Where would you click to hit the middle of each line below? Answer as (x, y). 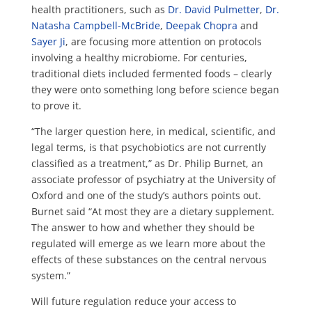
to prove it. (56, 105)
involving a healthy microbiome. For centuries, (139, 57)
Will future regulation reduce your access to (133, 301)
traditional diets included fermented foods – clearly (151, 73)
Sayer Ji (48, 41)
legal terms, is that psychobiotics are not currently (148, 147)
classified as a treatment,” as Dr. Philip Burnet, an (147, 163)
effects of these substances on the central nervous (149, 259)
